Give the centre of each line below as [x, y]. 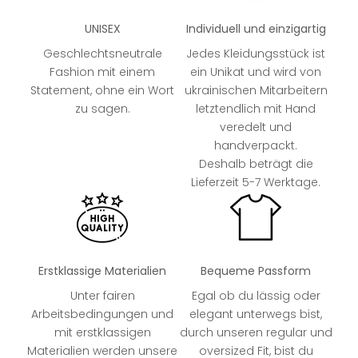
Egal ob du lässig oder [256, 295]
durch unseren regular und [256, 332]
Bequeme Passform [256, 270]
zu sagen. [102, 108]
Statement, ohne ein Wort [102, 90]
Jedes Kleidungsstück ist [256, 53]
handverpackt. [256, 145]
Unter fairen [102, 295]
